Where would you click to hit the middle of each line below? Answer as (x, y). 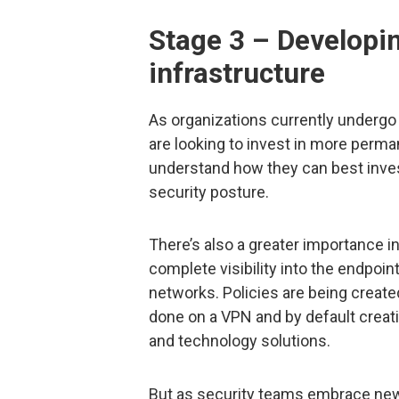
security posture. (209, 191)
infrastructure (237, 74)
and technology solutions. (240, 341)
